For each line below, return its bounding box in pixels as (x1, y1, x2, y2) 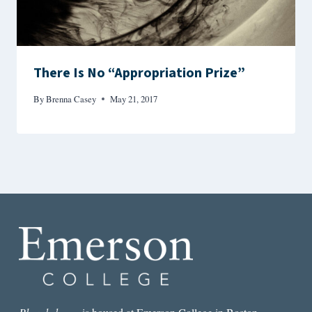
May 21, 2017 (110, 93, 158, 106)
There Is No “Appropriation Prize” (33, 63, 245, 83)
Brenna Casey (46, 93, 97, 106)
